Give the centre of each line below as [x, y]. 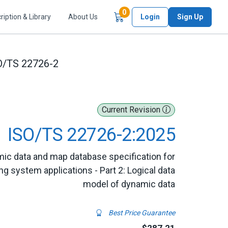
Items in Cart [148, 12]
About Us [83, 17]
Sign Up [190, 17]
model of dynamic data [129, 184]
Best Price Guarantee [141, 213]
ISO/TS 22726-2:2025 [91, 135]
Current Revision [132, 110]
